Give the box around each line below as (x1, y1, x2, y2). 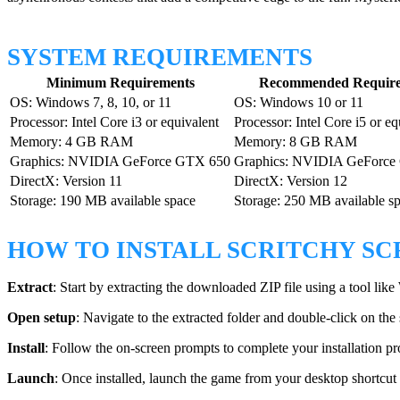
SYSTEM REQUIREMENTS (7, 44, 312, 71)
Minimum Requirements (46, 75, 195, 91)
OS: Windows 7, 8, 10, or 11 (10, 95, 171, 111)
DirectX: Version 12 (234, 173, 347, 189)
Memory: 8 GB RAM (234, 134, 357, 150)
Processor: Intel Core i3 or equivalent (10, 114, 219, 130)
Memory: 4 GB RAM (10, 134, 133, 150)
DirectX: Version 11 (10, 173, 122, 189)
